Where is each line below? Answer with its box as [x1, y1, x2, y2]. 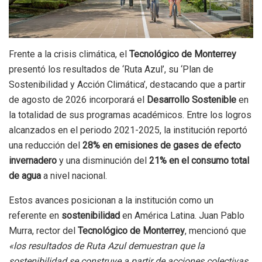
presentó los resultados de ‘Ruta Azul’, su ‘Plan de [9, 63, 213, 75]
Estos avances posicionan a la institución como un [9, 194, 213, 206]
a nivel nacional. [41, 170, 107, 181]
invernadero [9, 154, 57, 166]
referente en [9, 209, 61, 221]
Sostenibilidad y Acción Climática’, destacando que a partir [9, 78, 246, 90]
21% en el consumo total [149, 154, 249, 166]
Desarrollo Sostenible [147, 94, 236, 105]
